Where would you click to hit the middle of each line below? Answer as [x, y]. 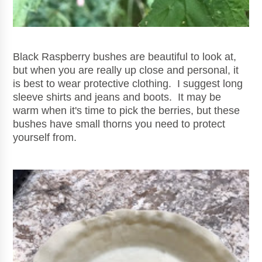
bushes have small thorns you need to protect [119, 124]
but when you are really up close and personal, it [126, 70]
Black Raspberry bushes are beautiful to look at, [125, 57]
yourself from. [46, 138]
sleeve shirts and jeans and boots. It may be [117, 97]
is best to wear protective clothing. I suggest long [128, 84]
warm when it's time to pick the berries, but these [127, 111]
